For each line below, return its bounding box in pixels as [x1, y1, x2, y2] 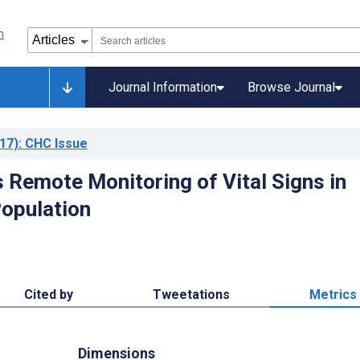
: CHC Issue [18, 136, 88, 151]
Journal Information [108, 80, 217, 95]
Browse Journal [247, 80, 335, 95]
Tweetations [152, 286, 230, 302]
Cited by [23, 286, 73, 302]
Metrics [309, 286, 358, 302]
